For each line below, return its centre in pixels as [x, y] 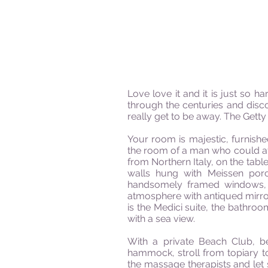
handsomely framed [176, 185]
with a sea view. [161, 219]
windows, [245, 185]
